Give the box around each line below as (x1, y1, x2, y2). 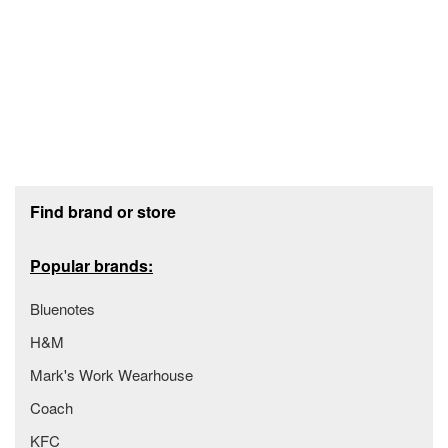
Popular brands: (30, 254, 153, 277)
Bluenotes (30, 298, 95, 319)
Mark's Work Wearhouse (30, 364, 193, 385)
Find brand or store (30, 200, 176, 223)
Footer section (14, 181, 128, 207)
